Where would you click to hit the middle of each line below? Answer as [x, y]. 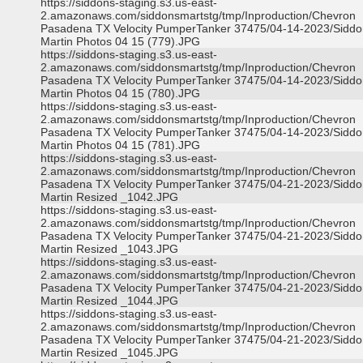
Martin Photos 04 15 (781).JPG [120, 145]
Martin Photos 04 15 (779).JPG [120, 41]
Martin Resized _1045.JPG [109, 352]
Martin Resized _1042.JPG [109, 197]
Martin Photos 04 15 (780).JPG [120, 93]
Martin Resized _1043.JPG [109, 249]
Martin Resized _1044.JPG [109, 301]
